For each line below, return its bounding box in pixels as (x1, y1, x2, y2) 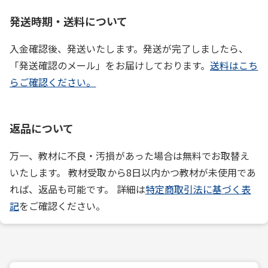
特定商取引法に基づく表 (145, 181, 251, 196)
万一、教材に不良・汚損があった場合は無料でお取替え (10, 148, 250, 163)
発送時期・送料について (10, 13, 128, 29)
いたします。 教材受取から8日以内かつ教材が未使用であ (10, 165, 257, 179)
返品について (10, 120, 74, 136)
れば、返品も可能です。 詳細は (10, 181, 145, 196)
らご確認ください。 (10, 74, 96, 89)
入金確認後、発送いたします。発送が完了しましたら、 (10, 41, 249, 56)
